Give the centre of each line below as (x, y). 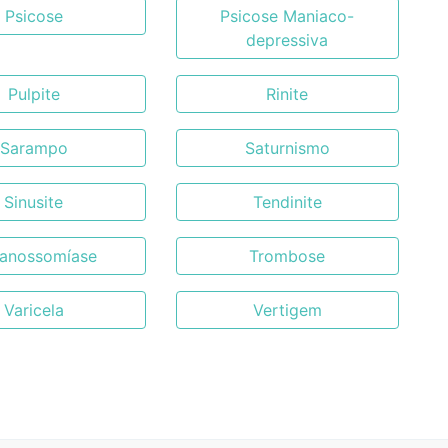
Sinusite (34, 202)
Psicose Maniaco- (287, 16)
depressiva (287, 40)
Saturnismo (287, 148)
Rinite (287, 94)
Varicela (33, 310)
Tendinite (287, 202)
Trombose (287, 256)
